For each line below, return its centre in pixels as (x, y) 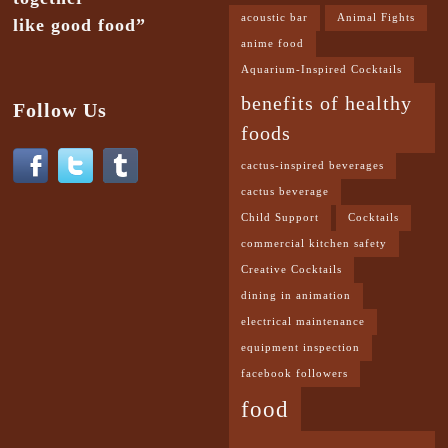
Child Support (280, 218)
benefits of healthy (326, 103)
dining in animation (296, 296)
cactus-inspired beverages (312, 166)
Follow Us (60, 110)
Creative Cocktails (291, 270)
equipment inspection (300, 348)
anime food (272, 44)
